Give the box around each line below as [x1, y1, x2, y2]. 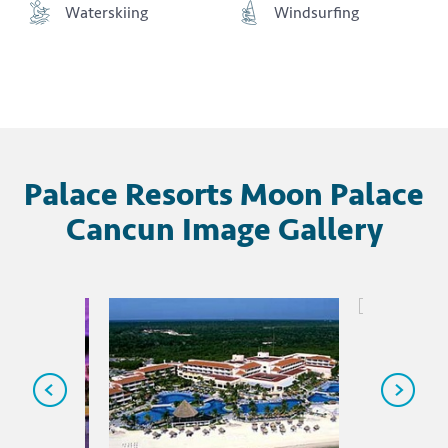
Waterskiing [65, 2, 148, 23]
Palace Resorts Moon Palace [24, 174, 424, 215]
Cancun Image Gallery [65, 209, 383, 250]
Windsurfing [274, 2, 359, 23]
